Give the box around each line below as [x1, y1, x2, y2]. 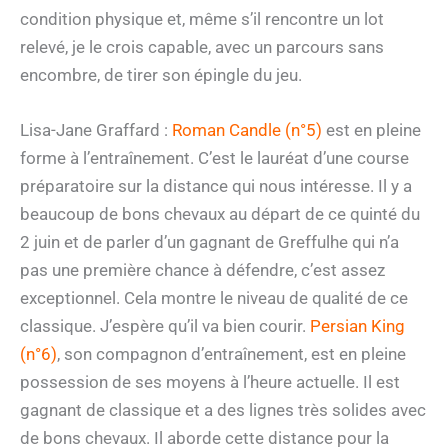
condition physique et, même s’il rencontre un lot [20, 9, 384, 30]
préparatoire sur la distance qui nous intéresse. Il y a [20, 176, 412, 197]
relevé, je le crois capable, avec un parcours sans [20, 37, 384, 58]
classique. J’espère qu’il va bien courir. [20, 316, 310, 337]
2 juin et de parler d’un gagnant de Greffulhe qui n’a [20, 232, 399, 253]
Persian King [310, 316, 405, 337]
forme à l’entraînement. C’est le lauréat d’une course [20, 148, 409, 169]
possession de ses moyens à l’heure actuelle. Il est [20, 372, 400, 393]
